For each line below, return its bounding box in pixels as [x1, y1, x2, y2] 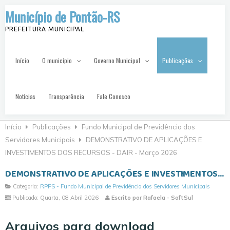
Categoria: [11, 183, 40, 190]
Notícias [15, 92, 35, 101]
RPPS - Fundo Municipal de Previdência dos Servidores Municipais [40, 183, 210, 190]
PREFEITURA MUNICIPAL [5, 26, 84, 32]
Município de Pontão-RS [5, 7, 120, 27]
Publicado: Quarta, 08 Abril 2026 [11, 194, 99, 201]
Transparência [48, 92, 84, 101]
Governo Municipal [94, 56, 140, 65]
